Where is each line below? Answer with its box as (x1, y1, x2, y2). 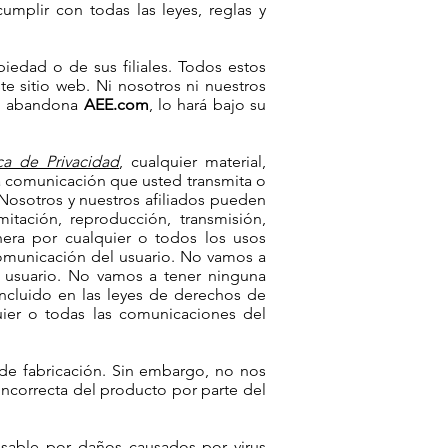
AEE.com (83, 95, 149, 114)
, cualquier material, (119, 152, 267, 171)
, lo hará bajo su (148, 95, 267, 114)
